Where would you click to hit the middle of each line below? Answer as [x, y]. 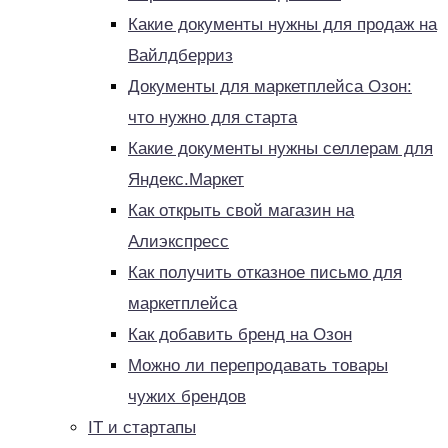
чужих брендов [187, 396]
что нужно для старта [212, 117]
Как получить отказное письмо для [265, 272]
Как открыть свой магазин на [241, 210]
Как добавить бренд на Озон [240, 334]
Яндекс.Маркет [186, 179]
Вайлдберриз [180, 55]
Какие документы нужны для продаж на [282, 24]
